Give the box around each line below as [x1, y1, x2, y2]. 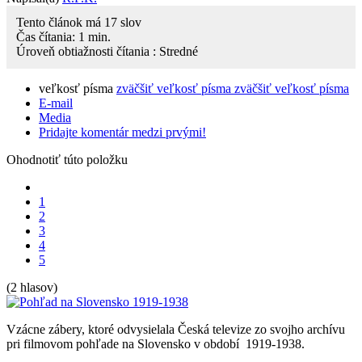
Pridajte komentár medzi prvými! [39, 124, 206, 139]
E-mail [39, 95, 73, 110]
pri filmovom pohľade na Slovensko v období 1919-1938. [6, 336, 305, 351]
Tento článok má [16, 15, 104, 29]
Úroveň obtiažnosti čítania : [16, 44, 159, 58]
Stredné [159, 44, 198, 58]
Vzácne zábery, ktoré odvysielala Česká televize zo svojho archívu [6, 322, 345, 336]
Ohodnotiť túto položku [6, 152, 128, 166]
